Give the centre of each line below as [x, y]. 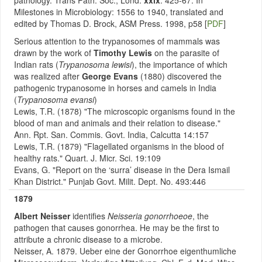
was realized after [48, 76]
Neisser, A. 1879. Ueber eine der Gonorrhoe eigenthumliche [125, 251]
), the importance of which [180, 64]
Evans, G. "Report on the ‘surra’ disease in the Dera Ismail [122, 170]
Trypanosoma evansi [56, 99]
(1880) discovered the [180, 76]
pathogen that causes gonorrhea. [76, 227]
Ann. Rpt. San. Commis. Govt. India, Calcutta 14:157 [111, 135]
